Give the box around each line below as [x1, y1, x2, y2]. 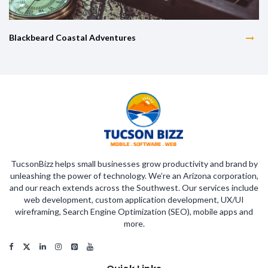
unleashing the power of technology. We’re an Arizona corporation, [10, 170, 258, 181]
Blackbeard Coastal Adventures [9, 32, 136, 42]
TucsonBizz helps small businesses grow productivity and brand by [10, 158, 258, 169]
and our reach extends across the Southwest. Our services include [10, 182, 258, 193]
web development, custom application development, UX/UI [24, 194, 244, 205]
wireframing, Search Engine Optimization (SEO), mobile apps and [15, 206, 253, 217]
